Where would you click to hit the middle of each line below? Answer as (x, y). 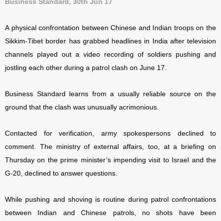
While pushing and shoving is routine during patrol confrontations (110, 200)
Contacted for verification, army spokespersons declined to (110, 133)
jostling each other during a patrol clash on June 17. (86, 68)
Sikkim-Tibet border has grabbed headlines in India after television (110, 41)
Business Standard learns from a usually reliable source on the (110, 94)
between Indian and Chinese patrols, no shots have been (110, 213)
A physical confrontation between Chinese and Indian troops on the (110, 28)
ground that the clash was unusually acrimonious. (82, 107)
